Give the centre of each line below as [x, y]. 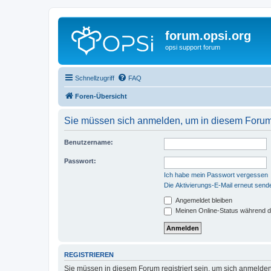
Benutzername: [89, 142]
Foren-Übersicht [101, 96]
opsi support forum [193, 47]
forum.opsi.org [208, 36]
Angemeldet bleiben [203, 200]
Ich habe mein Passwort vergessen [216, 175]
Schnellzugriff [95, 78]
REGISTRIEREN [89, 254]
